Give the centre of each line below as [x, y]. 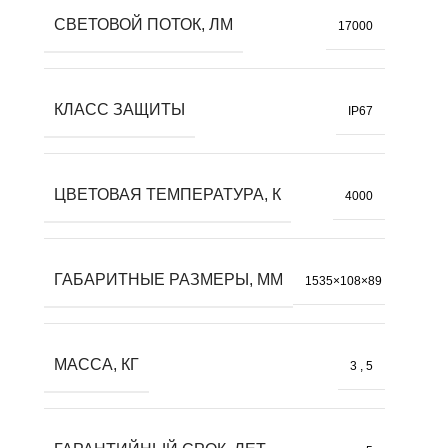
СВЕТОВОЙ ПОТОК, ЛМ [143, 25]
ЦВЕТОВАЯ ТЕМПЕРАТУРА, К [167, 195]
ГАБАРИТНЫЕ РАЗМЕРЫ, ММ [168, 280]
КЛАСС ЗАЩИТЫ [119, 110]
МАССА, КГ [96, 365]
